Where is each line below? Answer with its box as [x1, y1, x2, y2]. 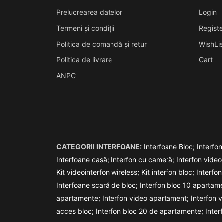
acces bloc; [56, 206, 96, 215]
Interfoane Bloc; [144, 142, 197, 151]
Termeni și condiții [56, 23, 114, 32]
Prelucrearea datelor [56, 7, 122, 16]
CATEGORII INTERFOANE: [56, 142, 142, 151]
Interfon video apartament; [102, 193, 191, 202]
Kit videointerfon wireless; [56, 167, 141, 176]
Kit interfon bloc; [141, 167, 196, 176]
